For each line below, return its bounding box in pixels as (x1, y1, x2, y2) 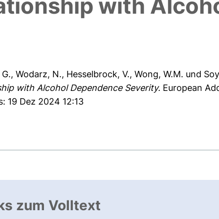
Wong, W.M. (134, 69, 184, 80)
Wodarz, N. (16, 69, 62, 80)
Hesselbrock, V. (66, 69, 130, 80)
